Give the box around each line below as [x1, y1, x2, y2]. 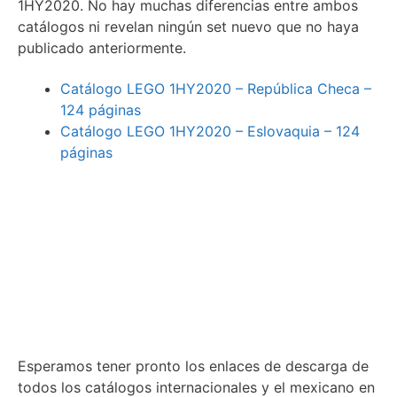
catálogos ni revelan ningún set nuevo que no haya [18, 17, 359, 35]
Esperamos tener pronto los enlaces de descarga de [18, 357, 369, 376]
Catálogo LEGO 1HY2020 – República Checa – [60, 79, 371, 97]
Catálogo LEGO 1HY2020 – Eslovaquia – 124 [60, 121, 360, 140]
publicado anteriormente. [18, 38, 186, 57]
